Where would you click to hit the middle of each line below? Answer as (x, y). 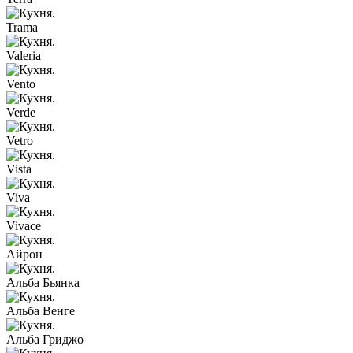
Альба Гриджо (45, 340)
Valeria (24, 56)
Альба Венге (41, 311)
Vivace (24, 226)
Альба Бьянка (43, 283)
